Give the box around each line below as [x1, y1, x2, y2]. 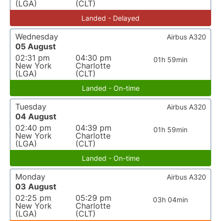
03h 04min [153, 195, 188, 204]
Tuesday [15, 102, 46, 111]
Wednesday [15, 32, 58, 41]
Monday [15, 172, 45, 182]
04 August [15, 111, 56, 121]
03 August [15, 182, 56, 191]
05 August [15, 41, 56, 51]
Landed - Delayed [81, 14, 140, 22]
